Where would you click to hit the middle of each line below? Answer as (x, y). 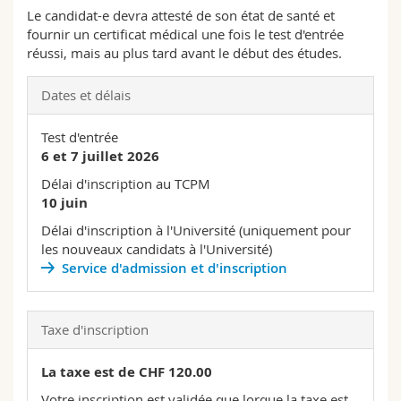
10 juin (64, 203)
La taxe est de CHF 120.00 (127, 372)
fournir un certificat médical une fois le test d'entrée (185, 34)
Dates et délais (86, 95)
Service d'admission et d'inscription (174, 269)
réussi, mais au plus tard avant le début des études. (184, 53)
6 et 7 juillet (82, 157)
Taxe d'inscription (95, 330)
